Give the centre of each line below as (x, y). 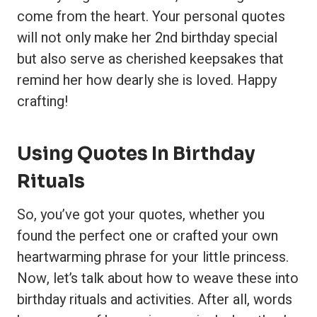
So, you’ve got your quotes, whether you (141, 215)
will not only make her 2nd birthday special (147, 38)
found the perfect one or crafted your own (148, 236)
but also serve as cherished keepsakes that (150, 59)
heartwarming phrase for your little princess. (153, 257)
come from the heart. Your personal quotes (151, 17)
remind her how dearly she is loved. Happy (147, 80)
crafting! (43, 102)
